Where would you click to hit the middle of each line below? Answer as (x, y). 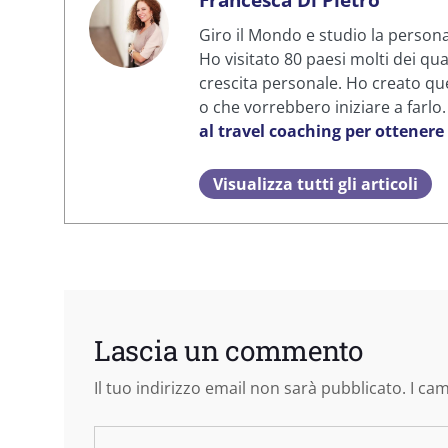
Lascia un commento (228, 350)
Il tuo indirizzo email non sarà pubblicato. (250, 388)
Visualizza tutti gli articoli (315, 184)
